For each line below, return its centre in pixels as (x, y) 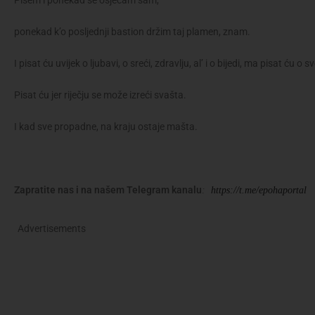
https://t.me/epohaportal (259, 191)
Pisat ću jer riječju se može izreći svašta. (100, 95)
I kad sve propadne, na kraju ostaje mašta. (106, 127)
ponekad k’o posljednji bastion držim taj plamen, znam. (132, 32)
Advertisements (52, 229)
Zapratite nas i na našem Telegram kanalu (108, 190)
